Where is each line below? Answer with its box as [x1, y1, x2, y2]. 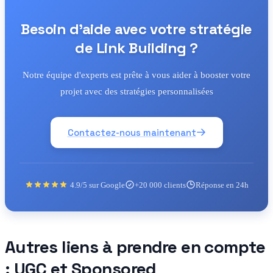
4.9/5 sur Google [69, 180, 125, 190]
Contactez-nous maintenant [67, 126, 196, 138]
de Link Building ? [75, 38, 198, 57]
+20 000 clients [134, 180, 186, 190]
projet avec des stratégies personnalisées [60, 86, 213, 96]
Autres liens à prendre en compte [5, 235, 266, 258]
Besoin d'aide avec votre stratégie [21, 19, 252, 38]
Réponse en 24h [195, 180, 249, 190]
